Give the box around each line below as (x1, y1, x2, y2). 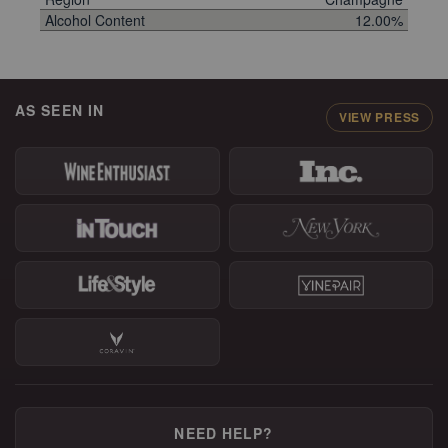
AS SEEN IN (15, 100, 105, 120)
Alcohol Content (45, 10, 145, 30)
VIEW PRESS (338, 108, 420, 126)
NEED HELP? (174, 423, 274, 443)
